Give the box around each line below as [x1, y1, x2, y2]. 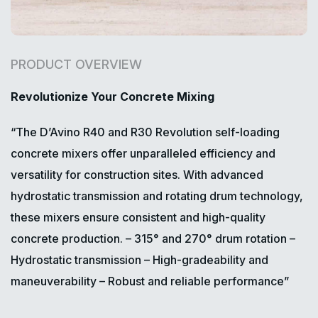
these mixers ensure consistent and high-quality [11, 210, 265, 225]
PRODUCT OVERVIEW [11, 57, 142, 72]
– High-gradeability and [141, 253, 268, 268]
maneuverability [11, 274, 97, 289]
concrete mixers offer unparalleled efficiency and [11, 146, 275, 161]
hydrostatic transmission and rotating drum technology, [11, 189, 303, 204]
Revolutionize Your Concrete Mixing [11, 89, 214, 104]
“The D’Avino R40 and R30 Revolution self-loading [11, 125, 280, 140]
